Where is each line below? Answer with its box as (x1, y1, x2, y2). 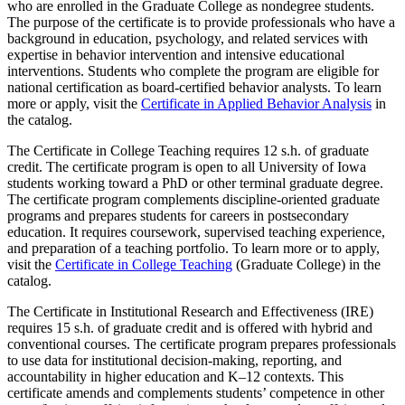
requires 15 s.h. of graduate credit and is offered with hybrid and (7, 320, 372, 336)
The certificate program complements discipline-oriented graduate (7, 192, 380, 208)
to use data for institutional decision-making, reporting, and (7, 353, 342, 369)
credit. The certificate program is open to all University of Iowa (7, 159, 366, 175)
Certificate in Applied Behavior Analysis (141, 96, 372, 112)
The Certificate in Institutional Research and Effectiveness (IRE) (7, 304, 373, 320)
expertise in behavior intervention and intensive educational (7, 47, 344, 63)
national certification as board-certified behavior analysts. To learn (7, 80, 381, 96)
